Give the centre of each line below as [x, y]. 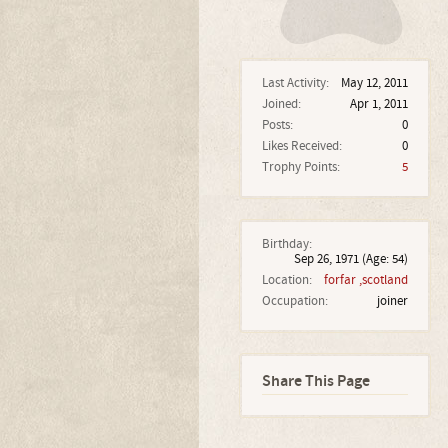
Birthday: [286, 244]
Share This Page [315, 381]
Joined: [281, 104]
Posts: [277, 125]
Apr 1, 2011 [378, 104]
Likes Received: [301, 146]
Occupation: [294, 301]
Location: [286, 280]
